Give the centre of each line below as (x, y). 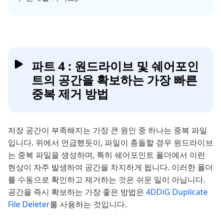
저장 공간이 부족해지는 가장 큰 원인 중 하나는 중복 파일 (108, 130)
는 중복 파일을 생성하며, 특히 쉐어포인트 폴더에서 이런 (107, 155)
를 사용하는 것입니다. (88, 204)
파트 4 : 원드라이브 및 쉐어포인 (115, 66)
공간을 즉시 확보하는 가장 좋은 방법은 (77, 192)
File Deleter (29, 204)
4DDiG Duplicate (177, 192)
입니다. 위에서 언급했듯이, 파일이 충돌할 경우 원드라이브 (110, 143)
